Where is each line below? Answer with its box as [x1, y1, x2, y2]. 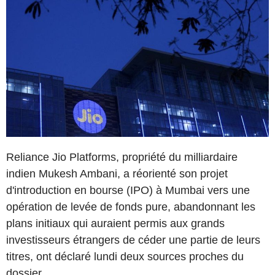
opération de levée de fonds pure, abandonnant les [6, 200, 255, 213]
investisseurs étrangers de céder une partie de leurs [6, 233, 260, 246]
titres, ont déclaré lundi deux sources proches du [6, 250, 244, 263]
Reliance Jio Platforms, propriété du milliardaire [6, 150, 238, 163]
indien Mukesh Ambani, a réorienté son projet [6, 167, 228, 180]
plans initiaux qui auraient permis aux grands [6, 217, 225, 230]
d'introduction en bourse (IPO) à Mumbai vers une [6, 184, 250, 196]
